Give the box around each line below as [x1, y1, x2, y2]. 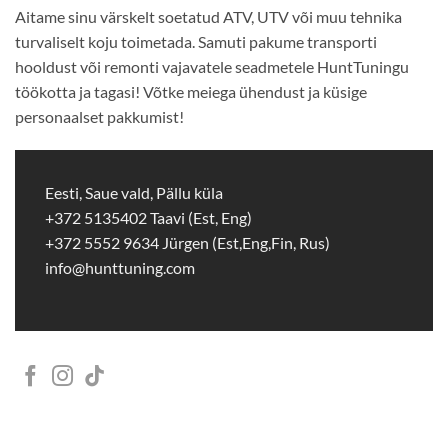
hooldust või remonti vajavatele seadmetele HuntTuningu [15, 57, 409, 77]
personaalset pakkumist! [15, 107, 184, 127]
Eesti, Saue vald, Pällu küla [45, 182, 223, 202]
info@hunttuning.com [45, 257, 195, 277]
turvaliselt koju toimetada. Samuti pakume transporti [15, 32, 377, 52]
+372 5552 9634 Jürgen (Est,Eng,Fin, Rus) [45, 232, 330, 252]
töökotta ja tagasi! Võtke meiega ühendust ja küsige [15, 82, 367, 102]
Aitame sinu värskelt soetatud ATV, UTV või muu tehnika [15, 7, 402, 27]
